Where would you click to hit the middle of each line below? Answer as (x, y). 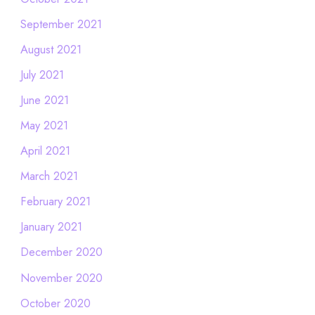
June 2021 (44, 99)
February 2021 (55, 201)
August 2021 (51, 49)
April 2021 (45, 151)
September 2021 (61, 24)
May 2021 (44, 125)
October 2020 (55, 303)
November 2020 (61, 277)
